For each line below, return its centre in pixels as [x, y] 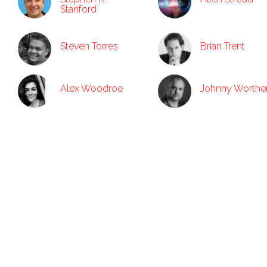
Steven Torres [89, 46]
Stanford [78, 9]
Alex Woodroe [91, 89]
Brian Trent [223, 46]
